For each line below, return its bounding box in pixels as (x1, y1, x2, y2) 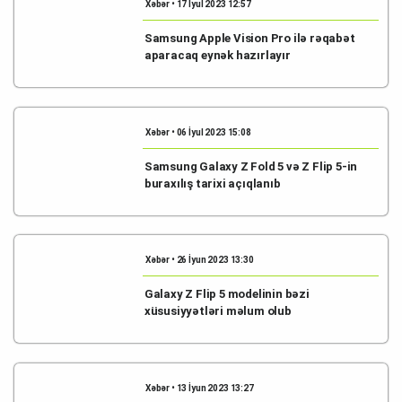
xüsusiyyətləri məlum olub (144, 304, 292, 318)
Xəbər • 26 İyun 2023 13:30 (144, 255, 254, 265)
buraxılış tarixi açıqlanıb (144, 176, 281, 190)
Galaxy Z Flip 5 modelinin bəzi (144, 287, 310, 301)
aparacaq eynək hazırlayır (144, 48, 291, 62)
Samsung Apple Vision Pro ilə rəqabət (144, 31, 355, 45)
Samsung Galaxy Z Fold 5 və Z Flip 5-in (144, 159, 358, 173)
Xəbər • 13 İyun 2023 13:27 (144, 382, 254, 393)
